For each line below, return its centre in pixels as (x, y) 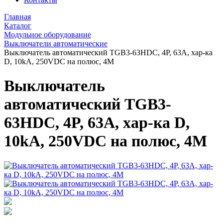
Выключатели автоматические (56, 44)
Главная (17, 17)
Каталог (18, 26)
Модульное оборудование (48, 35)
